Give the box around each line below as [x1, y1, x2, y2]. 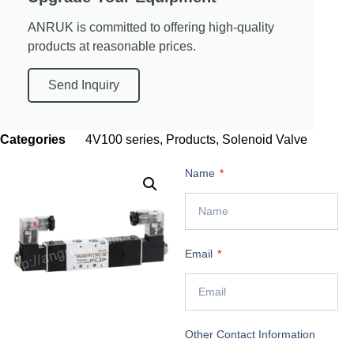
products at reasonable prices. [28, 40, 196, 54]
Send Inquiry [48, 78, 119, 92]
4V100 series [85, 133, 160, 147]
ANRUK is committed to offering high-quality [28, 21, 274, 35]
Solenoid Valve [222, 133, 307, 147]
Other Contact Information [184, 328, 315, 341]
